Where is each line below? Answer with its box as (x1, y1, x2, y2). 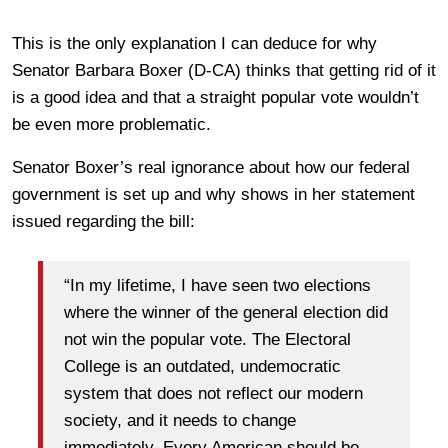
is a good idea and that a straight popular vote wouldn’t (12, 88, 419, 107)
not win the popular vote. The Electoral (64, 329, 351, 349)
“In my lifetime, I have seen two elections (64, 275, 371, 295)
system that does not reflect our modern (64, 383, 363, 403)
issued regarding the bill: (12, 212, 195, 231)
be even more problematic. (12, 115, 211, 134)
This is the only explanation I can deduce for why (12, 34, 377, 53)
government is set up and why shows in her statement (12, 185, 415, 204)
